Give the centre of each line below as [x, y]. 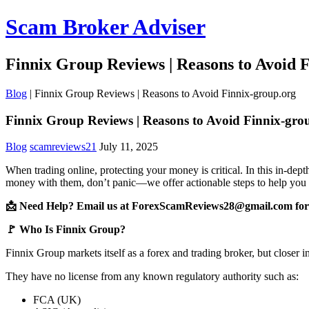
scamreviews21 [63, 147]
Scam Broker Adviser [106, 27]
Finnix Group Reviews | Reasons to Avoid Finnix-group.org [165, 93]
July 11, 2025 [129, 147]
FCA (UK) [57, 300]
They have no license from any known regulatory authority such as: [152, 277]
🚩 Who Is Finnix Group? [66, 230]
